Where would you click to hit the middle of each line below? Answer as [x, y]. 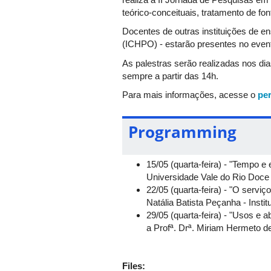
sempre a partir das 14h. [170, 76]
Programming [182, 132]
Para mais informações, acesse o [189, 95]
